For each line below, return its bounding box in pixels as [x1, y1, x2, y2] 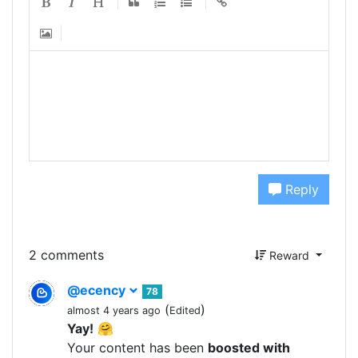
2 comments [29, 247, 104, 264]
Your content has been [67, 339, 208, 356]
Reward [266, 248, 313, 262]
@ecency [67, 281, 129, 298]
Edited [169, 304, 201, 316]
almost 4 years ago [67, 304, 161, 316]
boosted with [208, 339, 290, 356]
